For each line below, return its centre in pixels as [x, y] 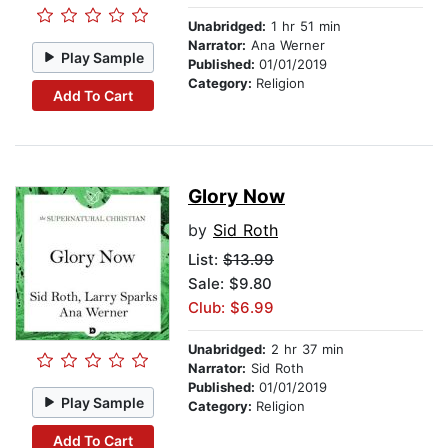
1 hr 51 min [303, 26]
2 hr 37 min [305, 349]
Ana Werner [285, 45]
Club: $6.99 [231, 308]
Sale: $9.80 [230, 284]
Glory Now [236, 197]
